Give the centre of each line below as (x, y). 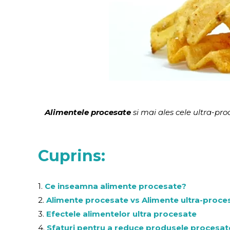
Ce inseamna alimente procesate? (115, 186)
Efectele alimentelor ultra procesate (122, 214)
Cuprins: (72, 156)
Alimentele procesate (88, 112)
